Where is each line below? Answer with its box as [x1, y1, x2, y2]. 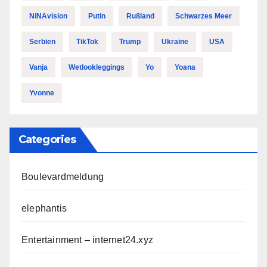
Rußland [126, 11, 154, 20]
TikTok [76, 37, 98, 46]
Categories [18, 132, 76, 146]
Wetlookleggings [69, 63, 125, 72]
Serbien [29, 37, 55, 46]
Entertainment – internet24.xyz [21, 234, 153, 245]
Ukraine [162, 37, 188, 46]
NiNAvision [29, 11, 67, 20]
